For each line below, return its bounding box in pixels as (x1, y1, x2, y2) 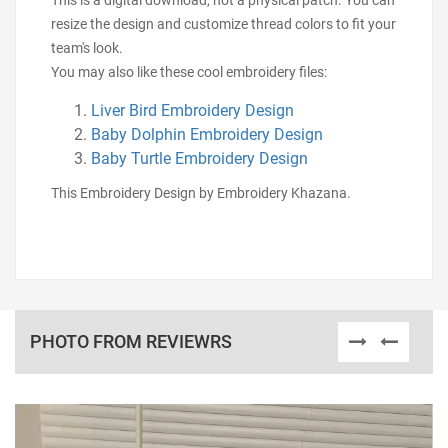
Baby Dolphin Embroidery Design (91, 125, 323, 144)
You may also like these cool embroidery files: (51, 64, 327, 80)
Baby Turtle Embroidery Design (91, 149, 308, 168)
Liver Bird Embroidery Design (91, 101, 294, 120)
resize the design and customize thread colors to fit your (51, 16, 396, 32)
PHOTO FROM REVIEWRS (30, 331, 232, 352)
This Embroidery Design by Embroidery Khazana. (51, 185, 351, 201)
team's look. (51, 40, 123, 56)
